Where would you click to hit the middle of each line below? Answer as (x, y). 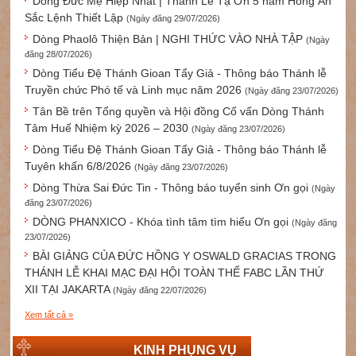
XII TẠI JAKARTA (69, 289)
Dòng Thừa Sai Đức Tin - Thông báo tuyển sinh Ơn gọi (172, 187)
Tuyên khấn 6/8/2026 (80, 166)
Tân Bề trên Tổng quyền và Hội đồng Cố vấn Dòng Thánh (179, 111)
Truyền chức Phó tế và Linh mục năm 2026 (135, 89)
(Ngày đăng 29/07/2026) (174, 18)
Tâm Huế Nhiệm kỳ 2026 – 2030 (108, 128)
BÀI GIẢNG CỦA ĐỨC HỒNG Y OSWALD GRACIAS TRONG (185, 255)
